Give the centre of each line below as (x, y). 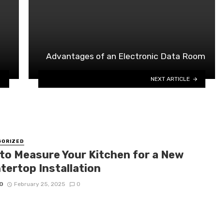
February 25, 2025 (40, 184)
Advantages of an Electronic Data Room (126, 56)
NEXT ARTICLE (170, 79)
